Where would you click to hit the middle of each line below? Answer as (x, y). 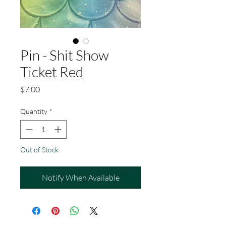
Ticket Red (52, 72)
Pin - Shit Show (65, 55)
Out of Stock (39, 150)
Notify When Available (81, 178)
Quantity (34, 111)
